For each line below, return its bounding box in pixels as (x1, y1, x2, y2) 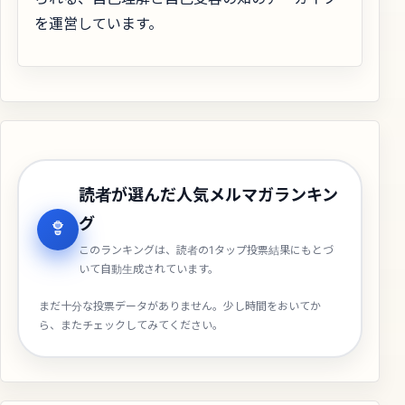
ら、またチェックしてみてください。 (39, 317, 223, 332)
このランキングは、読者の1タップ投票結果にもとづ (79, 242, 334, 257)
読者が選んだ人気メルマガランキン (79, 184, 338, 204)
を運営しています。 (34, 11, 163, 33)
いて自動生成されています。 (79, 261, 219, 276)
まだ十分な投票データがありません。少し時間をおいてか (39, 298, 321, 313)
